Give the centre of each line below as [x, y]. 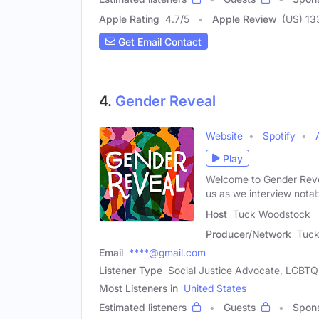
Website [224, 136]
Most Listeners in [138, 288]
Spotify [279, 136]
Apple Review [244, 19]
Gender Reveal [166, 101]
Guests [240, 308]
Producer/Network [249, 234]
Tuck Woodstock [272, 214]
